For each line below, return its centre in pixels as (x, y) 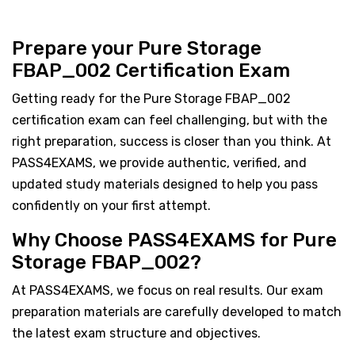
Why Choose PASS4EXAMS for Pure (174, 240)
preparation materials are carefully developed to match (177, 311)
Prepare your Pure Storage (137, 48)
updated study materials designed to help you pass (165, 184)
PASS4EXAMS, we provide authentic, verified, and (159, 162)
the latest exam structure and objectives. (136, 333)
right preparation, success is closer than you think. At (172, 141)
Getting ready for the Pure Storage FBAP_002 (151, 98)
